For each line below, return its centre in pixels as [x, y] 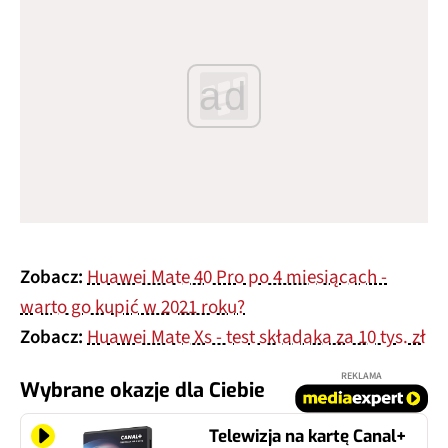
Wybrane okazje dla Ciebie [142, 391]
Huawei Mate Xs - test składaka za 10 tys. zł [256, 338]
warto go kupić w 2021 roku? [132, 308]
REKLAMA [361, 376]
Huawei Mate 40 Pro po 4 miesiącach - [237, 278]
